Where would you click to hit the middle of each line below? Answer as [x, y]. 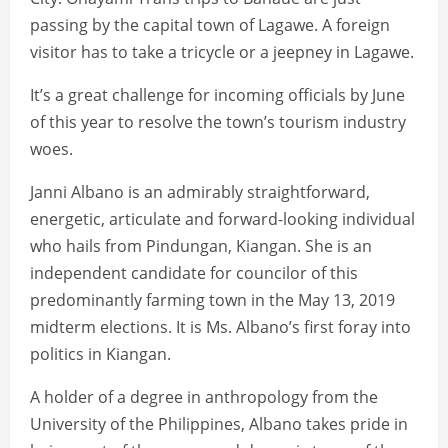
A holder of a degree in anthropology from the [204, 397]
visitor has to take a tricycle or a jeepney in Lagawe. [222, 52]
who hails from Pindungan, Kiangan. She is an [201, 246]
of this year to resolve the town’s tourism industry [218, 122]
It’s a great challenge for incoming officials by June [217, 95]
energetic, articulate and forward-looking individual [222, 219]
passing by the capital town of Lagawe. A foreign [210, 25]
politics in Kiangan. [100, 354]
